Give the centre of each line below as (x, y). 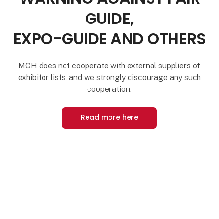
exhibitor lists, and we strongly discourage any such (109, 77)
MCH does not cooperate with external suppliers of (109, 66)
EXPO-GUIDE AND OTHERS (109, 38)
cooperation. (109, 89)
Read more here (109, 118)
